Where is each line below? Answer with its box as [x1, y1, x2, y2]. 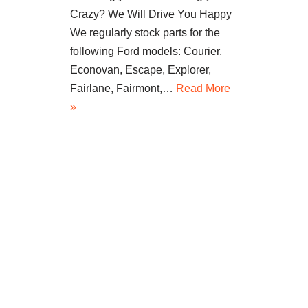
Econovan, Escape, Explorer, [70, 64, 211, 76]
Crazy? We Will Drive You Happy [70, 8, 232, 21]
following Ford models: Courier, [70, 45, 222, 58]
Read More [176, 82, 230, 95]
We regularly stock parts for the [70, 27, 220, 39]
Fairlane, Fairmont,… [70, 82, 176, 95]
